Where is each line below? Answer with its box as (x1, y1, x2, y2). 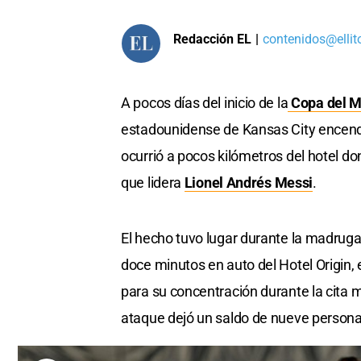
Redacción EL (173, 31, 251, 47)
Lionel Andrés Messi (184, 174, 313, 192)
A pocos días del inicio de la (121, 94, 288, 112)
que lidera (121, 174, 181, 192)
